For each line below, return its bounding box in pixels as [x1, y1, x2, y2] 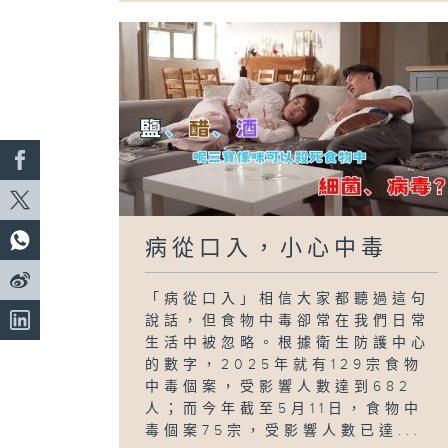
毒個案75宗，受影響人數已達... [145, 422, 423, 439]
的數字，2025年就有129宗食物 [145, 356, 424, 373]
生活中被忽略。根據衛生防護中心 [145, 334, 431, 351]
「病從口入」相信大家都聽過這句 [145, 290, 431, 307]
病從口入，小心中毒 [145, 235, 389, 261]
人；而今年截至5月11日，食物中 [145, 400, 424, 417]
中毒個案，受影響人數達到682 [145, 378, 413, 395]
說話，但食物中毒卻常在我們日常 [145, 312, 431, 329]
